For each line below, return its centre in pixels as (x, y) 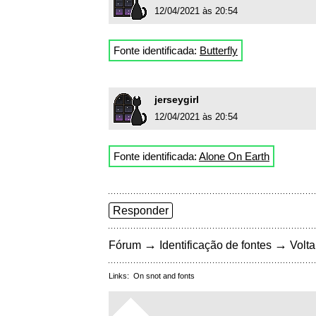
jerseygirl (177, 100)
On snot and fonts (164, 276)
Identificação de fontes (215, 245)
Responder (141, 211)
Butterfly (219, 51)
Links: (121, 276)
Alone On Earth (234, 157)
